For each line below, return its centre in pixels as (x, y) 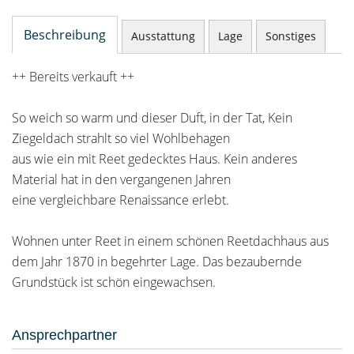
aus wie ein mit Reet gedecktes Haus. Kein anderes (154, 159)
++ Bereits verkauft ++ (73, 77)
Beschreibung (65, 35)
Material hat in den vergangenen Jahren (121, 179)
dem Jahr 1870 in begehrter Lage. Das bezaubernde (157, 262)
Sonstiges (291, 36)
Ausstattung (163, 36)
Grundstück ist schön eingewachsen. (114, 282)
